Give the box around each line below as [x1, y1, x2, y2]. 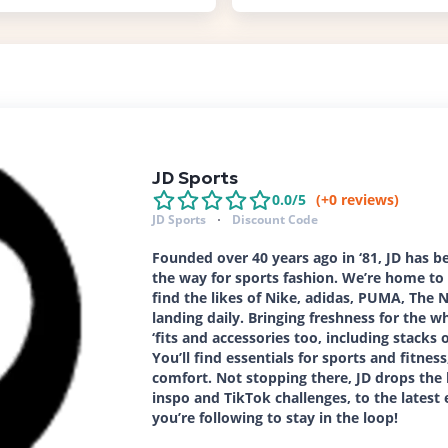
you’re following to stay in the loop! [152, 408, 398, 427]
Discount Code [232, 211, 318, 228]
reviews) [337, 190, 399, 209]
